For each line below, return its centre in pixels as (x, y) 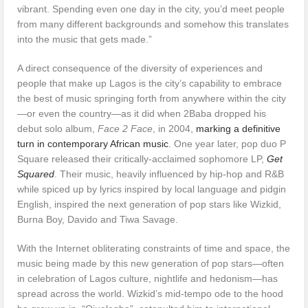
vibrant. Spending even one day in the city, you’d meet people (151, 9)
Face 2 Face (125, 128)
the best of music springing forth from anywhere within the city (152, 98)
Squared (36, 174)
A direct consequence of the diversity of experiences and (140, 68)
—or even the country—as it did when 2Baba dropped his (142, 113)
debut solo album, (58, 128)
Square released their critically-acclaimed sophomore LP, (141, 158)
